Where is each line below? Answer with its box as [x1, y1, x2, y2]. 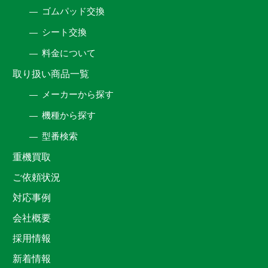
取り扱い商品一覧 [13, 69, 90, 80]
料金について [42, 48, 96, 59]
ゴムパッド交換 [42, 6, 105, 17]
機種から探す [42, 110, 96, 121]
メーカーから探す [42, 89, 114, 100]
